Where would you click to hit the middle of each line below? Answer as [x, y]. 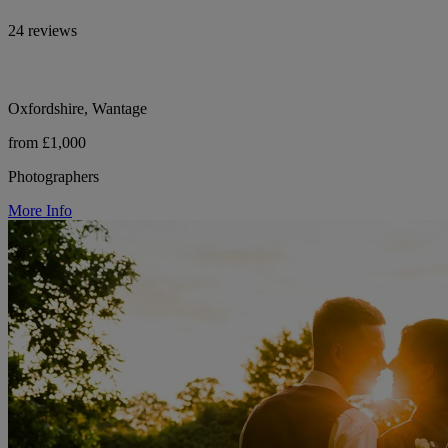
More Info [40, 210]
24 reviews [42, 30]
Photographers [53, 176]
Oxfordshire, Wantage [77, 108]
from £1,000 [47, 142]
